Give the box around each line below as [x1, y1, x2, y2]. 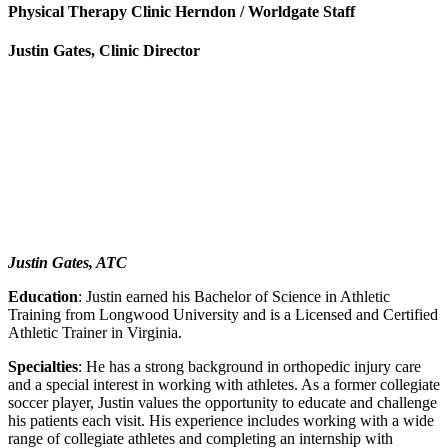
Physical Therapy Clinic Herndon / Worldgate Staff [8, 3, 355, 21]
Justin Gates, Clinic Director [8, 42, 200, 60]
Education [8, 287, 78, 305]
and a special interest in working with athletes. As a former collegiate [8, 375, 440, 393]
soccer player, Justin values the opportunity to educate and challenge [8, 393, 437, 411]
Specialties [8, 357, 78, 375]
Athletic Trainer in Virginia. [8, 323, 182, 341]
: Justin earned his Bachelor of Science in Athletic [78, 287, 390, 305]
